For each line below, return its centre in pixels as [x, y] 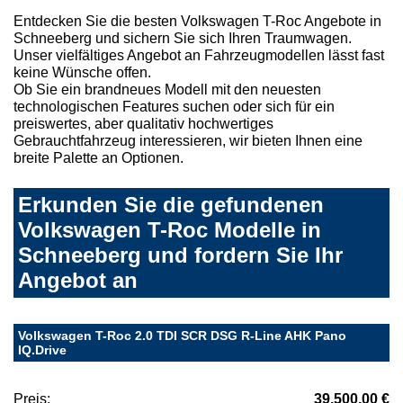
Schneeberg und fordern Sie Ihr [180, 255]
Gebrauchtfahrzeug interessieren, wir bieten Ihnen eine [188, 141]
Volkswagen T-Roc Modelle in [170, 230]
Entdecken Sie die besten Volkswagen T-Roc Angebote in [197, 22]
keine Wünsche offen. [82, 73]
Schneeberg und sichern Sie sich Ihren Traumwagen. [183, 39]
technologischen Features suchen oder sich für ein [174, 107]
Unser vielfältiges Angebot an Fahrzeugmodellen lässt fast [199, 56]
